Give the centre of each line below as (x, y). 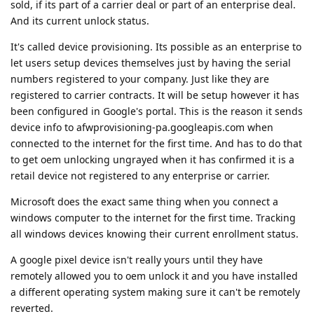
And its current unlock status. (80, 20)
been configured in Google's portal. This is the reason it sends (157, 111)
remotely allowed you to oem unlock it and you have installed (154, 275)
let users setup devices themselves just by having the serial (151, 62)
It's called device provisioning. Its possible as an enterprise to (156, 46)
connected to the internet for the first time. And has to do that (156, 143)
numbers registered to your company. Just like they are (140, 78)
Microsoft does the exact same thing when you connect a (144, 201)
